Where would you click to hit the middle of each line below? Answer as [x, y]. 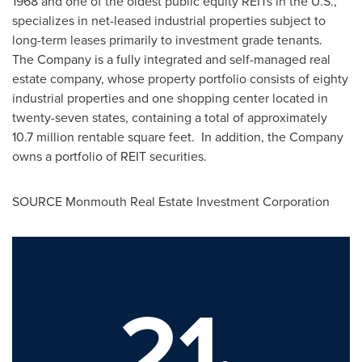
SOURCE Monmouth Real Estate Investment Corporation [171, 201]
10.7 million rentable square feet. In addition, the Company [178, 137]
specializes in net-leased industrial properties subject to [169, 20]
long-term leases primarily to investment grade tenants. [169, 40]
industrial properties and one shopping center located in [170, 98]
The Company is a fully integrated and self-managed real [171, 59]
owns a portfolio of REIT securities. [109, 156]
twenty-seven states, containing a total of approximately [170, 117]
